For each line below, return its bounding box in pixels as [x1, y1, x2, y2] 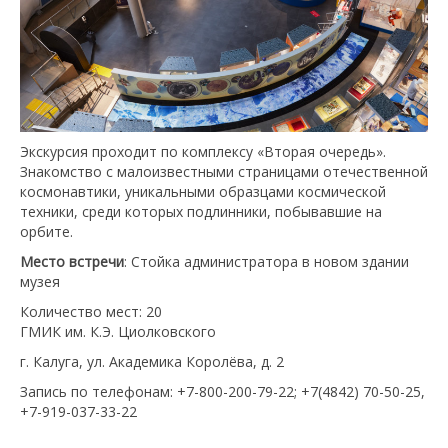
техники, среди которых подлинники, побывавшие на [20, 201, 382, 221]
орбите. [20, 221, 73, 241]
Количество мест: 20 [20, 301, 162, 321]
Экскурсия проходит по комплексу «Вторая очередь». [20, 141, 386, 161]
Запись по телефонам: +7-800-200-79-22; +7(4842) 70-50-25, [20, 381, 425, 401]
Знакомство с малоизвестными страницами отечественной [20, 161, 428, 181]
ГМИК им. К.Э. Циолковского [20, 321, 216, 341]
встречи [69, 251, 124, 271]
